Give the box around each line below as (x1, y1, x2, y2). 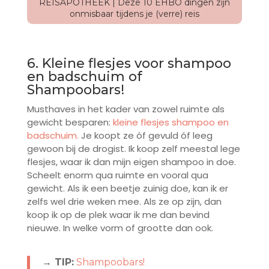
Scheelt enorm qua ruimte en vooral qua (26, 169, 208, 182)
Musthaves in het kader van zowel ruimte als (26, 103, 225, 116)
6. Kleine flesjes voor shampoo (26, 55, 231, 72)
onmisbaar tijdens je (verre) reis (69, 8, 199, 20)
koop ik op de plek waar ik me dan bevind (26, 208, 210, 222)
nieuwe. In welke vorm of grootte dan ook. (26, 222, 213, 235)
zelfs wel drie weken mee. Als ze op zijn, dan (26, 195, 222, 208)
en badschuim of (26, 68, 142, 85)
